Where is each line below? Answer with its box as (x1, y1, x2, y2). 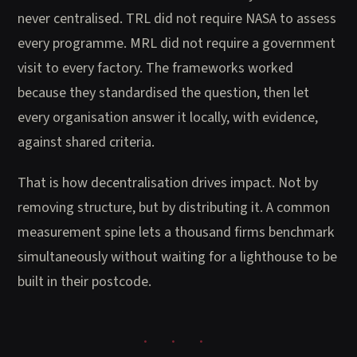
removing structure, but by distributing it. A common (18, 197, 331, 218)
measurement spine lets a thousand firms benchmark (18, 222, 335, 243)
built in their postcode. (18, 271, 152, 292)
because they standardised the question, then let (18, 82, 310, 104)
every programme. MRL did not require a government (18, 33, 336, 54)
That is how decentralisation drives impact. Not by (18, 172, 319, 194)
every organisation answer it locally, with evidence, (18, 107, 319, 128)
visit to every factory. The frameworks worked (18, 57, 294, 79)
